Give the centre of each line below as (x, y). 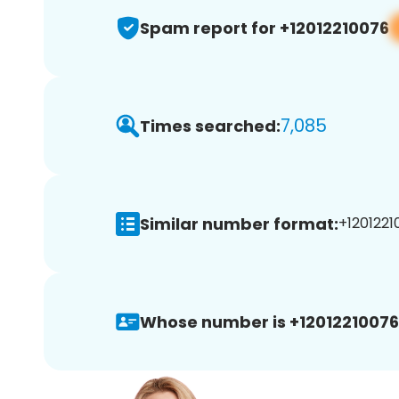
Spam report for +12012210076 (265, 28)
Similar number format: (239, 224)
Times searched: (210, 126)
